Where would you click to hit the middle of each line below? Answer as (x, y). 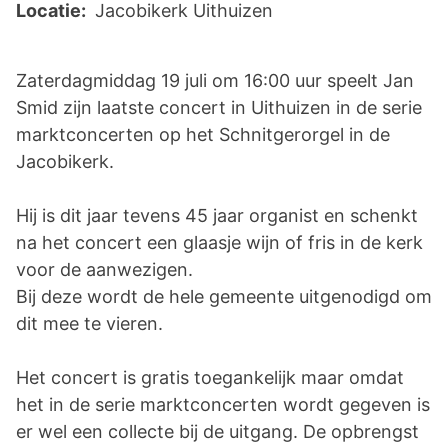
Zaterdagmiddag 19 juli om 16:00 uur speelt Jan (215, 80)
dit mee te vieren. (89, 323)
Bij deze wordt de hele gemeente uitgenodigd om (224, 296)
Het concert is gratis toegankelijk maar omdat (210, 377)
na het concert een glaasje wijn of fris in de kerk (219, 242)
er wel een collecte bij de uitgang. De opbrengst (217, 431)
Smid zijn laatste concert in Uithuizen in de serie (219, 107)
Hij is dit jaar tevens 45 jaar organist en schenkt (217, 215)
